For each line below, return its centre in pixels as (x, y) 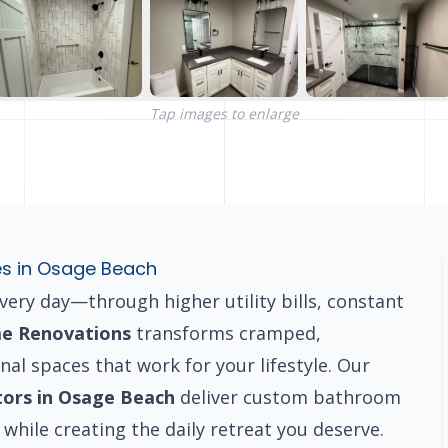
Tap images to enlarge (224, 114)
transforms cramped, (226, 333)
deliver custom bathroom (288, 397)
